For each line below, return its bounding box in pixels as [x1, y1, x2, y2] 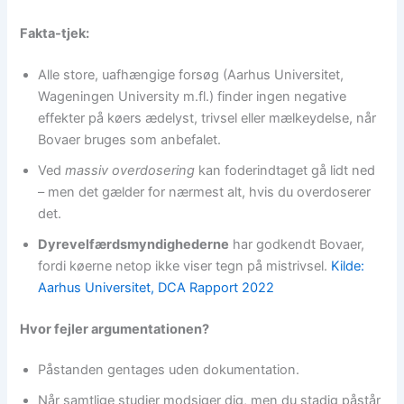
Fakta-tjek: [20, 24, 90, 41]
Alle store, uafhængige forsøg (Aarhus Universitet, [38, 66, 344, 83]
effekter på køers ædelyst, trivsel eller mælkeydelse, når [38, 109, 377, 126]
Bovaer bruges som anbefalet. [38, 131, 222, 148]
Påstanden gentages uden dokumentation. [38, 362, 300, 379]
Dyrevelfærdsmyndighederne [38, 235, 230, 252]
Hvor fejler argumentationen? [20, 320, 210, 337]
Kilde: [331, 257, 365, 274]
